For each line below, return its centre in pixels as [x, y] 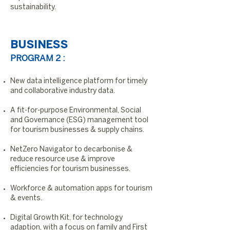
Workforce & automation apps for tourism [81, 189]
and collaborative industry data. [63, 91]
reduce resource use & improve [63, 159]
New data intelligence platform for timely [79, 81]
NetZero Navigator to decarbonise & [71, 150]
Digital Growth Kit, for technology [66, 218]
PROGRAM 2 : [38, 59]
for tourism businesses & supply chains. [77, 130]
